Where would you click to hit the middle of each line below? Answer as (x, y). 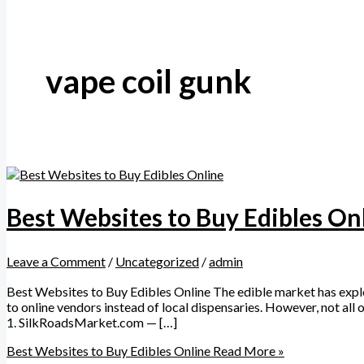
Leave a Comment (56, 262)
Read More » (247, 351)
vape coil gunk (149, 82)
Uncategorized (157, 262)
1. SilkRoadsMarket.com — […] (92, 323)
